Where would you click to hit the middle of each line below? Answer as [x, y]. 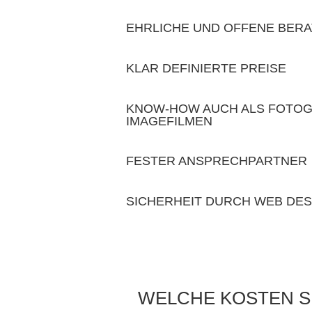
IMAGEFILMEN [170, 121]
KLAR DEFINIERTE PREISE [206, 68]
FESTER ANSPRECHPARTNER [217, 161]
